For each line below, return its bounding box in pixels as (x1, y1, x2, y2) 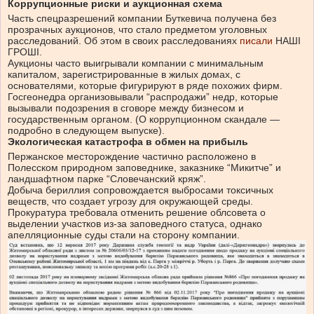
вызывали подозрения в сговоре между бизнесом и (8, 102, 244, 114)
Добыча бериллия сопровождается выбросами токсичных (8, 184, 273, 196)
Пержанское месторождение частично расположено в (8, 150, 256, 162)
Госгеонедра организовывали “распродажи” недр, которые (8, 90, 278, 102)
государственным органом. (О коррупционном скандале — (8, 113, 280, 125)
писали (240, 34, 273, 46)
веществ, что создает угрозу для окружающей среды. (8, 195, 253, 207)
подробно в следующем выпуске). (8, 124, 165, 136)
